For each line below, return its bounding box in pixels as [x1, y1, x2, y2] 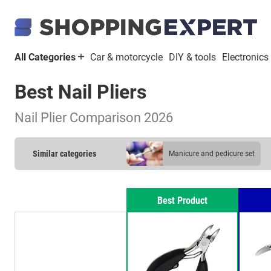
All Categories [15, 51, 78, 63]
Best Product [157, 195, 208, 206]
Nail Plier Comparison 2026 [15, 109, 173, 125]
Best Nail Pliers [15, 80, 146, 103]
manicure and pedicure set [175, 149, 255, 158]
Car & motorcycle [90, 51, 163, 63]
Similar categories [33, 149, 96, 158]
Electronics [222, 51, 269, 63]
